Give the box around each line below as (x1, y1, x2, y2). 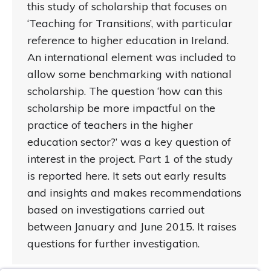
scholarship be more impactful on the (27, 101, 215, 116)
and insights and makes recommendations (27, 186, 241, 200)
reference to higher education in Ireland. (27, 33, 229, 48)
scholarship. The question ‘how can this (27, 84, 223, 99)
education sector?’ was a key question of (27, 135, 231, 149)
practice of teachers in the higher (27, 118, 193, 132)
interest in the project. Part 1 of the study (27, 152, 233, 166)
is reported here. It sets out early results (27, 169, 226, 183)
